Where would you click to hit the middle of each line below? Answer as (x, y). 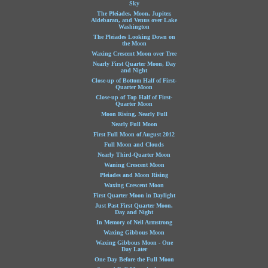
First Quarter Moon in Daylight (134, 195)
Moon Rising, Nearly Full (134, 114)
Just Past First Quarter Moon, (134, 205)
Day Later (134, 249)
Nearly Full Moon (134, 124)
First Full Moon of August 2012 (134, 134)
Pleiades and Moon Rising (134, 175)
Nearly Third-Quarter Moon (134, 155)
